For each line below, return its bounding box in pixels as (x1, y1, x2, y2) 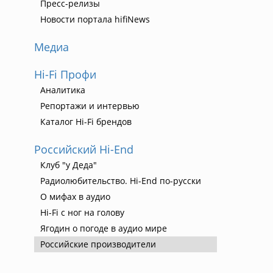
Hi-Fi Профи (34, 67, 96, 82)
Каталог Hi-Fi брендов (40, 116, 132, 127)
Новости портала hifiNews (40, 13, 150, 25)
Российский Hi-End (34, 142, 133, 157)
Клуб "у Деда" (40, 159, 97, 171)
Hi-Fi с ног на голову (40, 207, 124, 218)
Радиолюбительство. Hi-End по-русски (40, 175, 201, 186)
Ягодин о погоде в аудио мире (40, 222, 167, 234)
